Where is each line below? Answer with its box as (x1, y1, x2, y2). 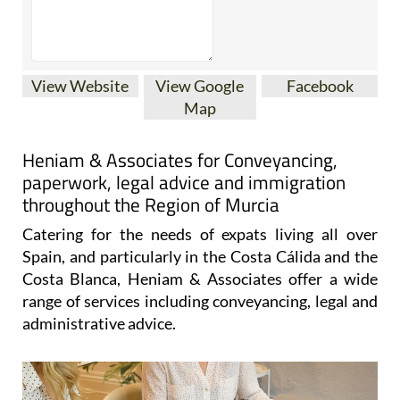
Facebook (286, 75, 354, 96)
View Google (155, 75, 245, 96)
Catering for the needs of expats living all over (22, 223, 378, 244)
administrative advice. (22, 312, 176, 333)
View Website (31, 75, 129, 96)
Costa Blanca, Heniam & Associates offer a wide (22, 268, 378, 288)
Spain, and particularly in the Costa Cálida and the (22, 246, 378, 266)
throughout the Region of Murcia (22, 189, 279, 219)
